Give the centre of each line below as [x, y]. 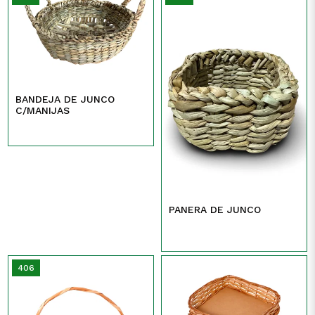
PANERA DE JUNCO [215, 210]
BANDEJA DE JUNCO [65, 99]
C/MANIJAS [43, 110]
